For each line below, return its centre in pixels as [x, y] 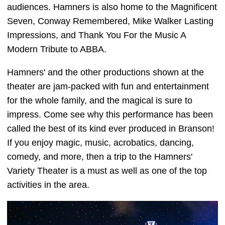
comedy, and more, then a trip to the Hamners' [100, 156]
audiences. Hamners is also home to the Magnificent [112, 7]
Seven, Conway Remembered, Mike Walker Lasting [110, 21]
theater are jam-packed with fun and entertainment [108, 86]
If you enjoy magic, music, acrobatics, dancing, [100, 142]
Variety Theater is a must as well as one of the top [107, 171]
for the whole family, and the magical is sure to [100, 100]
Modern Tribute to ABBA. [57, 49]
